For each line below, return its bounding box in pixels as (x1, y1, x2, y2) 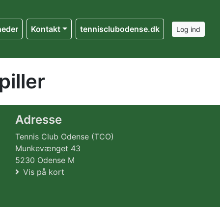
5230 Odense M (15, 155, 75, 165)
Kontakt (31, 24, 61, 34)
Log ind (176, 25, 200, 33)
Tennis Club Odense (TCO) (15, 132, 114, 141)
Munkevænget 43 (15, 143, 81, 153)
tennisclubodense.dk (80, 24, 160, 34)
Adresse (15, 112, 62, 127)
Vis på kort (23, 167, 64, 177)
